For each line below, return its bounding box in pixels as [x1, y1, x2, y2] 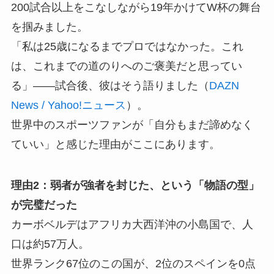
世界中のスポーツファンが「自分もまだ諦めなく [10, 118, 253, 131]
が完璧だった [10, 199, 77, 212]
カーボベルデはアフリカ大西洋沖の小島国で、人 [10, 218, 253, 231]
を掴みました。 [10, 20, 88, 33]
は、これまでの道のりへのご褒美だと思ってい [10, 59, 242, 72]
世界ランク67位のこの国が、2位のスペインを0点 [10, 257, 256, 270]
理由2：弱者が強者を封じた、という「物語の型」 [10, 179, 259, 192]
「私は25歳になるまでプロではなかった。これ [10, 40, 243, 53]
